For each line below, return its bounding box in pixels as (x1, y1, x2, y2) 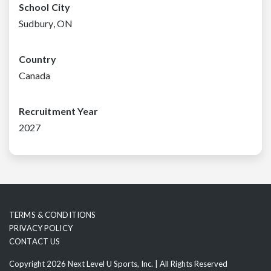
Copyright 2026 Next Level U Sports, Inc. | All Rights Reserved (9, 258, 227, 269)
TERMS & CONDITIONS (9, 209, 96, 220)
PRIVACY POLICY (9, 223, 73, 233)
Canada (19, 69, 51, 81)
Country (19, 53, 57, 65)
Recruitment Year (19, 105, 99, 117)
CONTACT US (9, 236, 60, 246)
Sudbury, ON (19, 17, 73, 29)
